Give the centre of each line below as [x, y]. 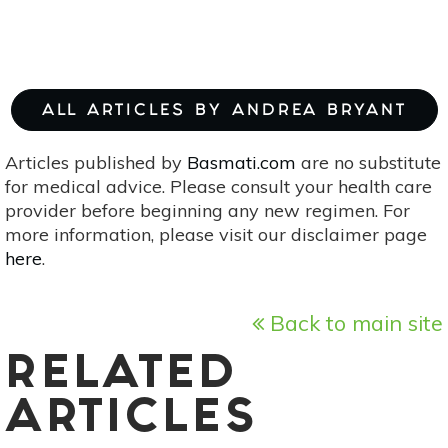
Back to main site [353, 323]
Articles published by [96, 163]
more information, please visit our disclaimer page [216, 235]
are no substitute [368, 163]
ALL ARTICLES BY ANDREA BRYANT [224, 112]
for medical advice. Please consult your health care [218, 187]
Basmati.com [241, 163]
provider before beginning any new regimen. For [207, 211]
